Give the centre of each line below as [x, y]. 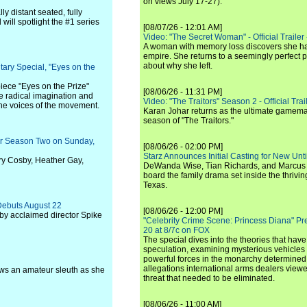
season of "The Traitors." [188, 121]
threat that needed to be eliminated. [209, 278]
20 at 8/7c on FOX [176, 230]
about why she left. [178, 66]
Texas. [155, 185]
